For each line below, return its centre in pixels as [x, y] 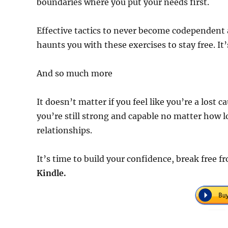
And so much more [75, 73]
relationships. [64, 130]
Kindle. [51, 173]
